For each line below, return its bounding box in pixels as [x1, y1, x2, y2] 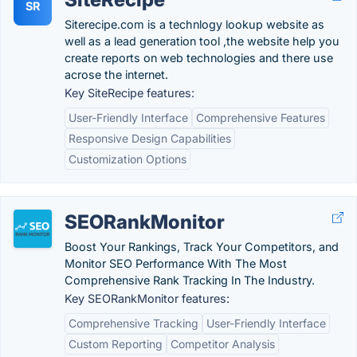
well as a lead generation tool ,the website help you [65, 34, 339, 48]
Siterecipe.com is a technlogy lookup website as [65, 18, 324, 31]
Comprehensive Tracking [69, 316, 198, 330]
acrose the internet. [65, 68, 168, 81]
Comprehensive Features [196, 111, 325, 124]
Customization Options [69, 152, 186, 166]
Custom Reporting [69, 337, 163, 351]
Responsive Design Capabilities [69, 131, 231, 145]
